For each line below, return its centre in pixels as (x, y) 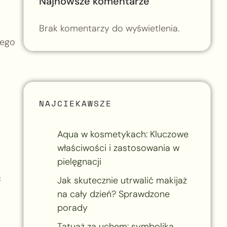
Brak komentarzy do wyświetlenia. (109, 28)
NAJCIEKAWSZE (75, 103)
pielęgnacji (79, 161)
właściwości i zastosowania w (118, 148)
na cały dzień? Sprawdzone (113, 194)
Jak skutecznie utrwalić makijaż (122, 180)
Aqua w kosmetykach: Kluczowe (123, 134)
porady (72, 207)
